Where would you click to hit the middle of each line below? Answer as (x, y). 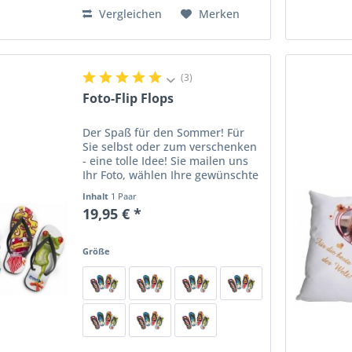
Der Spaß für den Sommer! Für (164, 133)
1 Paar (124, 196)
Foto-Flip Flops (128, 99)
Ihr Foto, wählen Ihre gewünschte (171, 175)
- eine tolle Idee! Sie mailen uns (166, 161)
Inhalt (97, 196)
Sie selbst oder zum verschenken (170, 147)
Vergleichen (129, 14)
